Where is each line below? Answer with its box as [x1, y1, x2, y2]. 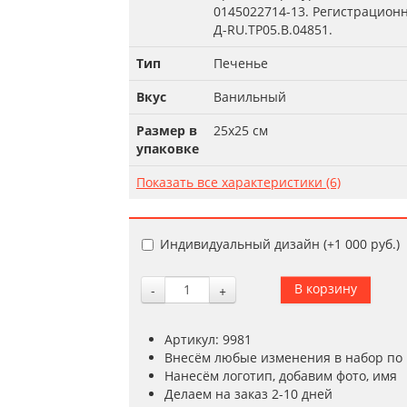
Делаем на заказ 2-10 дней [164, 385, 333, 402]
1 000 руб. [333, 235, 396, 253]
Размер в [135, 122, 197, 139]
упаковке [135, 140, 199, 157]
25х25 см [213, 122, 268, 139]
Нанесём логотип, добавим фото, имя [164, 367, 397, 384]
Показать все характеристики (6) [135, 174, 341, 191]
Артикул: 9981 [164, 331, 252, 348]
